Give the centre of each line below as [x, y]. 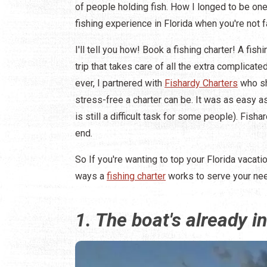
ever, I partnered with [120, 83]
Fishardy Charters [201, 83]
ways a [91, 176]
